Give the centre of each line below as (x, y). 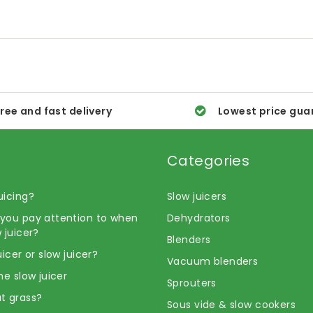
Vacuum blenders (213, 261)
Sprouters (192, 283)
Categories (209, 160)
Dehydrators (199, 218)
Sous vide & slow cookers (232, 304)
